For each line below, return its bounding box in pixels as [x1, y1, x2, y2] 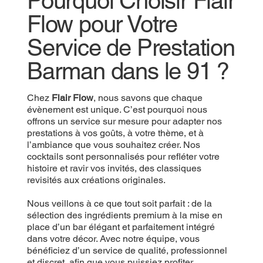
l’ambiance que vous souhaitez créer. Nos [26, 139, 200, 151]
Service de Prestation [26, 34, 235, 62]
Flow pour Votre [26, 11, 177, 38]
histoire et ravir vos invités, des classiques [26, 163, 201, 174]
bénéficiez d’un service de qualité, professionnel [26, 245, 227, 257]
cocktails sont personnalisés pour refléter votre [26, 151, 220, 163]
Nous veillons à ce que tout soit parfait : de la [26, 198, 212, 210]
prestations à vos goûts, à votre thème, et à [26, 127, 204, 139]
